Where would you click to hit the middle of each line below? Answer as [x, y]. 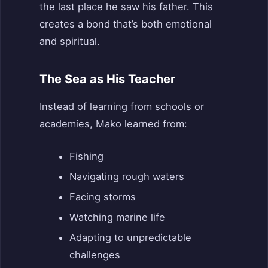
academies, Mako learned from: [113, 124]
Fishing [86, 156]
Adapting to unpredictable [130, 237]
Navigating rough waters [127, 176]
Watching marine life [117, 217]
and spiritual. [70, 42]
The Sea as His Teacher [107, 79]
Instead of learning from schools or [122, 107]
